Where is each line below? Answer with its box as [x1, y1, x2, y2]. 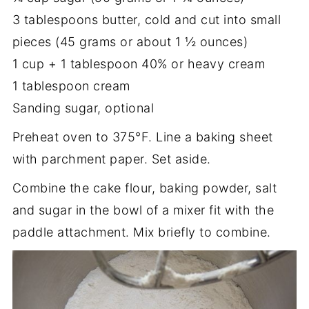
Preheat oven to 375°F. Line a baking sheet [12, 129, 273, 144]
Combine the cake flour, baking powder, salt [12, 180, 277, 195]
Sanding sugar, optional [12, 100, 154, 115]
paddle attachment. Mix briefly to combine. [12, 224, 271, 239]
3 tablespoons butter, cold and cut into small [12, 12, 281, 27]
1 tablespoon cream [12, 78, 130, 93]
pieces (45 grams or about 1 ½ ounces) [12, 34, 248, 49]
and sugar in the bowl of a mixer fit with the [12, 202, 275, 217]
